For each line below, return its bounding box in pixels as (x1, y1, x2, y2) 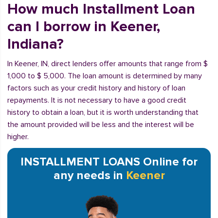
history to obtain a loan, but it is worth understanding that (7, 108, 199, 117)
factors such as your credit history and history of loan (7, 83, 185, 93)
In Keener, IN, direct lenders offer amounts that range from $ (7, 59, 208, 69)
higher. (7, 132, 29, 142)
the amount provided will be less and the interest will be (7, 120, 194, 129)
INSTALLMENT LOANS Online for (20, 155, 198, 169)
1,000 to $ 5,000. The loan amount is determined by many (7, 71, 202, 81)
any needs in (53, 168, 126, 182)
